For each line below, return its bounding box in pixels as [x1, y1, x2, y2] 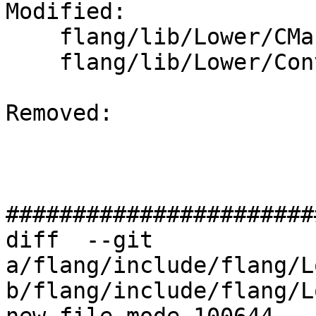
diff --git [6, 227, 153, 253]
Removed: [6, 100, 126, 126]
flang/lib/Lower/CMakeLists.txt [6, 24, 59, 50]
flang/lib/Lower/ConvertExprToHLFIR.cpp [6, 49, 59, 75]
